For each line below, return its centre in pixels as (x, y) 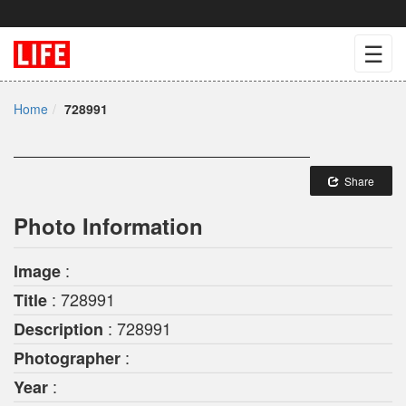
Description (58, 329)
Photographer (67, 358)
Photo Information (108, 226)
